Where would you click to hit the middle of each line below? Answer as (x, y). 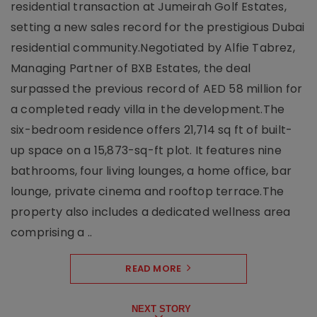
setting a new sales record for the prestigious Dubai (158, 28)
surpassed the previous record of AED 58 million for (157, 89)
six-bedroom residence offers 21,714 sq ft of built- (152, 130)
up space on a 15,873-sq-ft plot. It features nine (146, 151)
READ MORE (154, 269)
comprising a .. (51, 233)
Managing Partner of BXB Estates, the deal (131, 69)
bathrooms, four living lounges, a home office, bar (151, 171)
